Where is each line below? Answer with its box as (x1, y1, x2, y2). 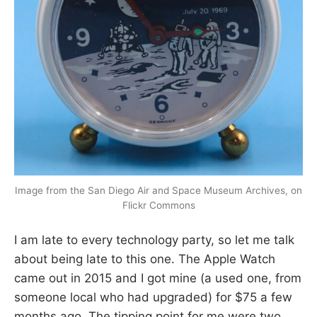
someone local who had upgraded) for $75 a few (14, 290, 292, 305)
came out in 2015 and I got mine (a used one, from (14, 271, 301, 286)
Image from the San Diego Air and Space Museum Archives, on (15, 184, 302, 196)
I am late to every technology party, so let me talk (14, 233, 294, 248)
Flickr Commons (122, 199, 195, 211)
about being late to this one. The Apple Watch (14, 252, 275, 267)
